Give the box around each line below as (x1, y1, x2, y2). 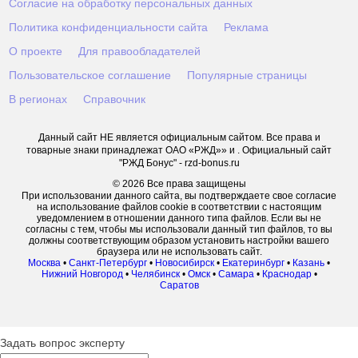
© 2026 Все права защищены (112, 178, 246, 190)
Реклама (224, 21, 269, 34)
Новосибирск (155, 257, 214, 269)
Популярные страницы (187, 69, 308, 82)
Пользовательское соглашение (9, 69, 172, 82)
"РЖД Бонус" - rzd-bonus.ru (118, 157, 240, 169)
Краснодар (261, 268, 312, 280)
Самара (217, 268, 254, 280)
